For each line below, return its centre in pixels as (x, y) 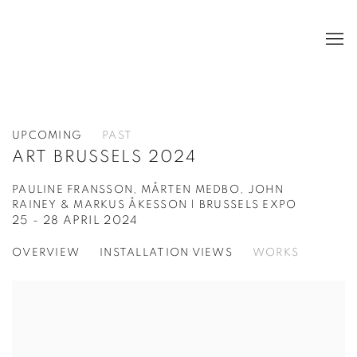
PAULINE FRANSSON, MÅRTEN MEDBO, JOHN (148, 190)
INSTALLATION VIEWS (166, 253)
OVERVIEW (46, 253)
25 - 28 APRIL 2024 (75, 221)
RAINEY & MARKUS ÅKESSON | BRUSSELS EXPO (155, 205)
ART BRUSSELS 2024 (104, 157)
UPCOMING (47, 136)
